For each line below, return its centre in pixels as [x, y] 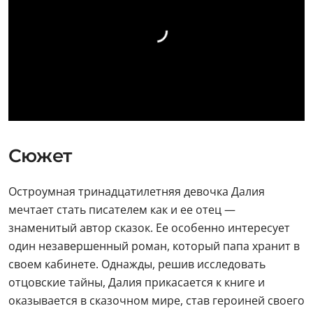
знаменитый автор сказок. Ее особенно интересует [149, 227]
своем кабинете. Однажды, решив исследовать [137, 264]
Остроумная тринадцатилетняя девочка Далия [137, 191]
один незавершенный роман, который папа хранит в [154, 246]
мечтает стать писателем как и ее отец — [122, 209]
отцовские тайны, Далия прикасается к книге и [137, 282]
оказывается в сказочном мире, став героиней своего [156, 300]
